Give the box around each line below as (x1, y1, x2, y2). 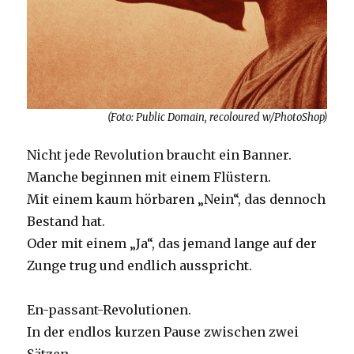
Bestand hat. (27, 213, 106, 230)
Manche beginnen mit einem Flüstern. (27, 169, 272, 186)
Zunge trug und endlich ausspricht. (27, 258, 253, 274)
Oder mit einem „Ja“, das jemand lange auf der (27, 235, 318, 252)
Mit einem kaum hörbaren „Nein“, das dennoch (27, 191, 326, 208)
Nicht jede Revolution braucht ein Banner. (27, 147, 292, 164)
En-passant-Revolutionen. (27, 302, 192, 318)
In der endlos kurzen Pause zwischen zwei (27, 324, 299, 341)
